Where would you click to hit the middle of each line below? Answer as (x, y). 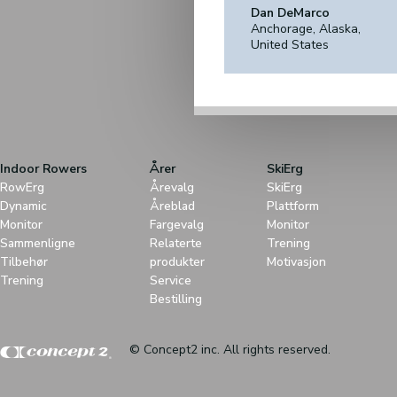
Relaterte (176, 243)
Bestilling (176, 299)
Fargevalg (177, 225)
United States (290, 45)
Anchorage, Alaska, (306, 29)
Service (171, 280)
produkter (177, 262)
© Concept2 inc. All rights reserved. (230, 350)
